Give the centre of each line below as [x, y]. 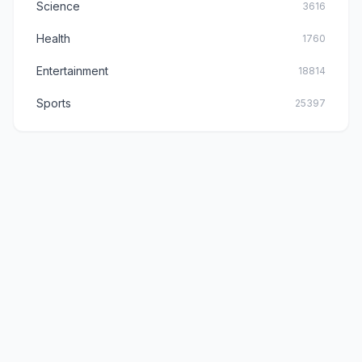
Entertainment [72, 70]
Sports [54, 103]
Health [53, 38]
